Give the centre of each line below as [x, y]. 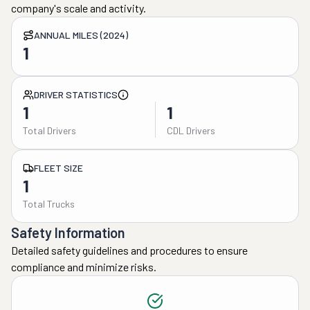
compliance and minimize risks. [84, 267]
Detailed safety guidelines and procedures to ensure [129, 250]
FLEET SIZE [58, 168]
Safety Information [68, 232]
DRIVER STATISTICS [76, 94]
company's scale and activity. [79, 8]
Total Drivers [49, 130]
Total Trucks [49, 204]
